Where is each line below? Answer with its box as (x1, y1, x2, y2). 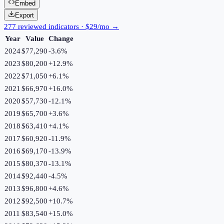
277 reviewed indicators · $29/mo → (4, 22, 119, 30)
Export (15, 11, 34, 19)
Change (48, 34, 73, 42)
